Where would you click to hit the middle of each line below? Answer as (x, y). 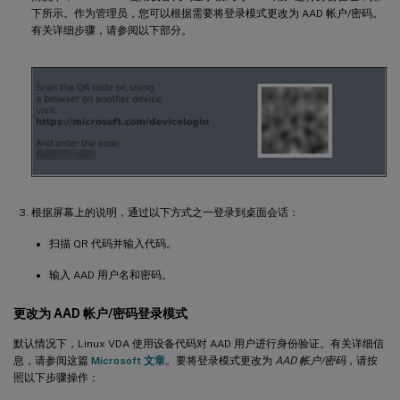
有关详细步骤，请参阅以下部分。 (112, 31)
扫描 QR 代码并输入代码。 (113, 244)
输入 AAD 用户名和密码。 (111, 275)
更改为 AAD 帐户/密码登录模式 (100, 314)
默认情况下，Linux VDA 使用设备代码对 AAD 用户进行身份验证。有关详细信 (199, 344)
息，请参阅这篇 (52, 361)
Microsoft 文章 (128, 361)
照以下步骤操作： (56, 378)
